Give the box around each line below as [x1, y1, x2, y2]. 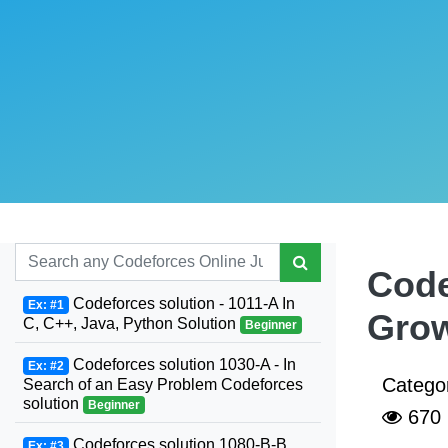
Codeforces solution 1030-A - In [68, 356, 296, 373]
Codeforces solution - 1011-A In [68, 295, 295, 312]
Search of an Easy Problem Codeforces [23, 376, 303, 393]
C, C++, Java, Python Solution [23, 315, 240, 332]
